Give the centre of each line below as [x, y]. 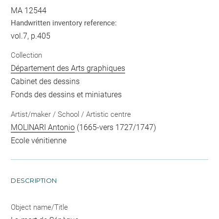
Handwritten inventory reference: [64, 23]
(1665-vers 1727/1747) [116, 127]
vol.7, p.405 [31, 36]
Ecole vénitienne [39, 140]
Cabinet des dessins [45, 82]
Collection [27, 55]
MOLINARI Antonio [43, 127]
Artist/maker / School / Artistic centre [71, 114]
